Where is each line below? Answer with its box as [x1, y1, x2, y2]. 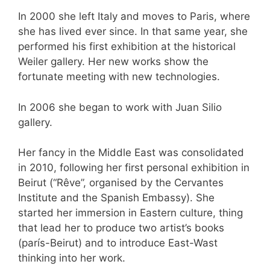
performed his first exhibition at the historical [18, 40, 236, 53]
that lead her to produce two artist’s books [18, 222, 224, 234]
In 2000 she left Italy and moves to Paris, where [18, 10, 250, 23]
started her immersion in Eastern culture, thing [18, 207, 243, 219]
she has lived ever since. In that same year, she [18, 25, 248, 38]
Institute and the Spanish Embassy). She [18, 192, 215, 204]
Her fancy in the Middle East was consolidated [18, 146, 244, 159]
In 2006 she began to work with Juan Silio [18, 101, 222, 113]
